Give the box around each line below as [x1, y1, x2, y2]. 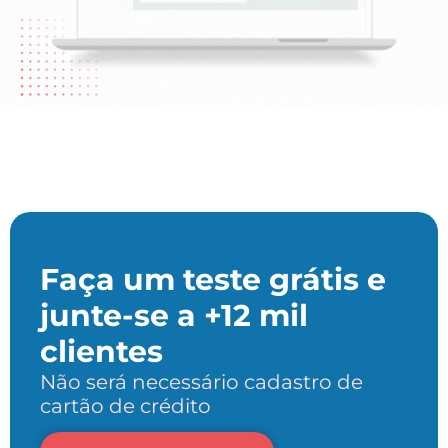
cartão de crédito [40, 393, 211, 418]
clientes [40, 332, 163, 370]
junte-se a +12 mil [40, 296, 308, 334]
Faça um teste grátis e [40, 260, 386, 298]
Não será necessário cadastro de [40, 369, 363, 394]
